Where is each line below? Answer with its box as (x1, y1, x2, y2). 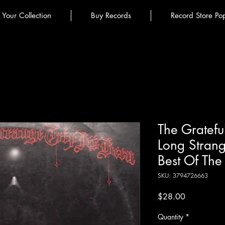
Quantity (158, 211, 183, 221)
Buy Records (91, 11, 131, 20)
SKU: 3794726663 (158, 171, 208, 180)
